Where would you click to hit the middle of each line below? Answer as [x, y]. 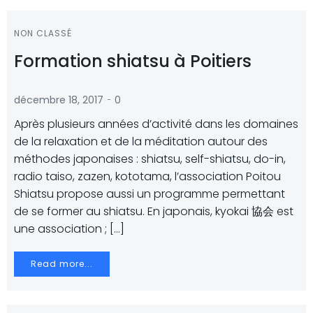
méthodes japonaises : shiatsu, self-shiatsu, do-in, [150, 159]
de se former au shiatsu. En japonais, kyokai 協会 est [154, 211]
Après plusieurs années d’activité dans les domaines [156, 124]
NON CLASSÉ [43, 33]
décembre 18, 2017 [59, 100]
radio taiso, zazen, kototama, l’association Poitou [147, 176]
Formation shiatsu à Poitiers [133, 61]
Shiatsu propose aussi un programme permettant [150, 194]
